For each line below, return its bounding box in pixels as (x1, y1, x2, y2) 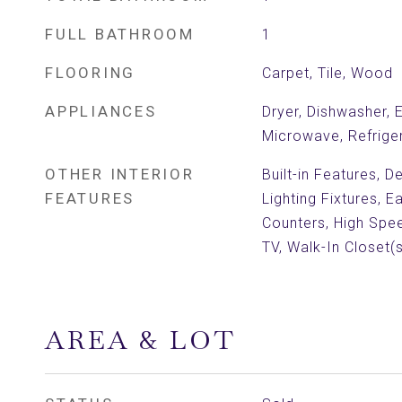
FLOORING (45, 64, 135, 82)
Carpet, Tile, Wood (261, 65, 393, 82)
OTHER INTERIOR (45, 165, 195, 183)
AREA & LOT (45, 323, 236, 357)
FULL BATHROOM (45, 25, 195, 43)
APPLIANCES (45, 102, 157, 120)
